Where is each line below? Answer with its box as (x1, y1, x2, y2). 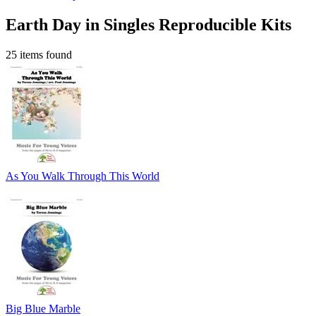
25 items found (6, 49, 72, 61)
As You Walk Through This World (6, 170, 159, 183)
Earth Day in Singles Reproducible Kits (6, 16, 291, 35)
